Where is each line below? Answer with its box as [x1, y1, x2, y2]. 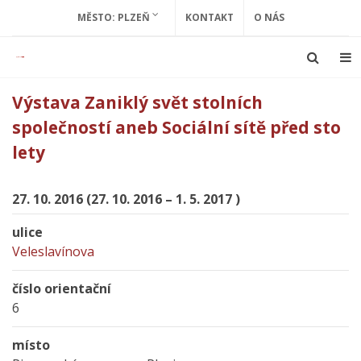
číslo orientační [12, 280, 111, 297]
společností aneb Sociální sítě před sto [12, 116, 341, 139]
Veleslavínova [12, 243, 94, 260]
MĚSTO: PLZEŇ [77, 10, 152, 24]
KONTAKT [185, 10, 234, 24]
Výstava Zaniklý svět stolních [12, 91, 263, 114]
